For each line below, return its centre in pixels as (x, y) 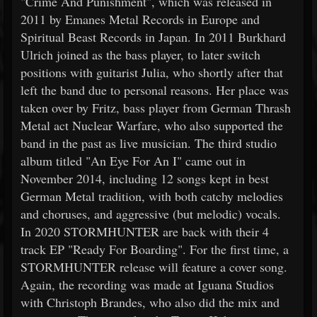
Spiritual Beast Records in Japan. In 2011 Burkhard (153, 37)
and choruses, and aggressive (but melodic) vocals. (151, 214)
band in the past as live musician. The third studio (149, 143)
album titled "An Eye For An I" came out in (133, 161)
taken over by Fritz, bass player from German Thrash (156, 108)
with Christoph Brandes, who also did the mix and (150, 302)
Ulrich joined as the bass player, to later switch (140, 54)
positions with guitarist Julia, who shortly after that (152, 72)
